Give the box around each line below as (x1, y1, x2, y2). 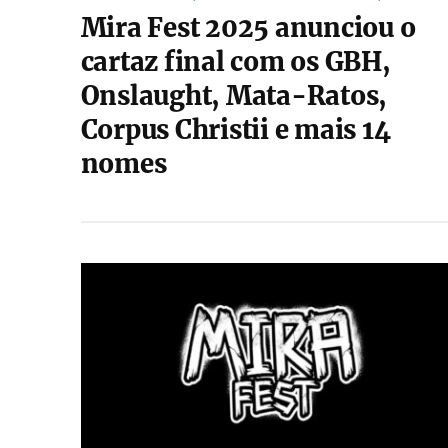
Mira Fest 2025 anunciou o (80, 12, 416, 44)
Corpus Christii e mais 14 (80, 114, 391, 146)
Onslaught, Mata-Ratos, (80, 80, 388, 112)
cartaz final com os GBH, (80, 46, 391, 78)
